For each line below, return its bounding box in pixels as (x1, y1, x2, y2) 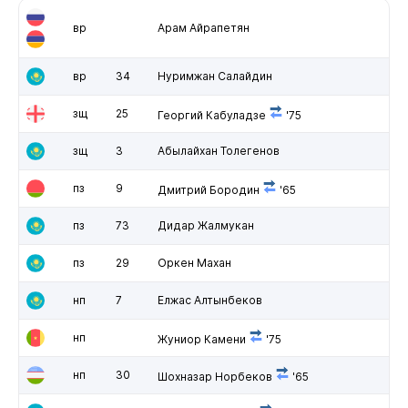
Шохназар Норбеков (157, 369, 272, 383)
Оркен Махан (157, 255, 231, 270)
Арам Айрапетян (157, 20, 250, 35)
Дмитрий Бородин (157, 182, 260, 197)
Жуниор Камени (157, 331, 246, 346)
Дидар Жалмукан (157, 218, 254, 232)
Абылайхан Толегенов (157, 143, 280, 158)
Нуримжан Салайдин (157, 68, 272, 83)
